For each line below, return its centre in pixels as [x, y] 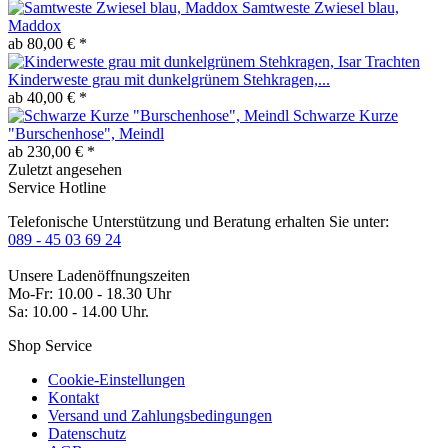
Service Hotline [57, 187]
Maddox [34, 25]
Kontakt [73, 397]
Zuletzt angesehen [65, 169]
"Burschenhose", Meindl [86, 133]
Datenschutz [87, 433]
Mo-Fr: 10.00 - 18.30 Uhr [89, 293]
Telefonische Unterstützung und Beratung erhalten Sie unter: [198, 221]
